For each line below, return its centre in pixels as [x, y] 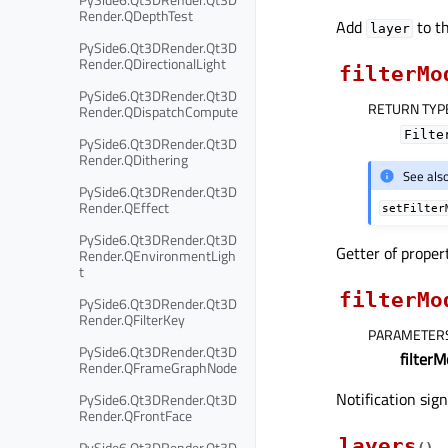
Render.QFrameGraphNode [158, 367]
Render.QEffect [124, 207]
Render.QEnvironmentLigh [157, 255]
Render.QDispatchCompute [158, 111]
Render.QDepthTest [136, 15]
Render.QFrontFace [135, 415]
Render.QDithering [133, 159]
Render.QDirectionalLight [152, 63]
